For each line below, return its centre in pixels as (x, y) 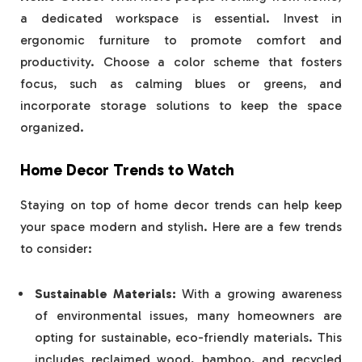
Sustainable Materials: (105, 293)
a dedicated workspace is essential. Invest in (181, 19)
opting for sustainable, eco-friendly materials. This (188, 337)
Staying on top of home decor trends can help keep (181, 204)
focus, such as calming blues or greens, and (181, 84)
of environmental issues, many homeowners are (188, 315)
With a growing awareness (259, 293)
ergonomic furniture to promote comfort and (181, 40)
